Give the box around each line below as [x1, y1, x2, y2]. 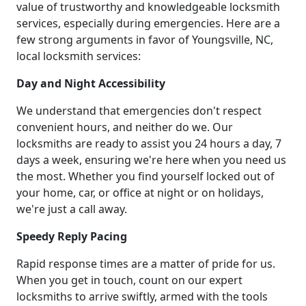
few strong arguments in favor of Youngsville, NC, [16, 32, 273, 48]
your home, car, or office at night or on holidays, [16, 185, 264, 201]
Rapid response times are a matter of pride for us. [16, 256, 275, 272]
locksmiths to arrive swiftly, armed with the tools [16, 289, 268, 305]
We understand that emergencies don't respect [16, 103, 262, 119]
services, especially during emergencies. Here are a [16, 16, 280, 31]
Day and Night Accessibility [16, 76, 165, 92]
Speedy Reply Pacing [16, 229, 127, 245]
